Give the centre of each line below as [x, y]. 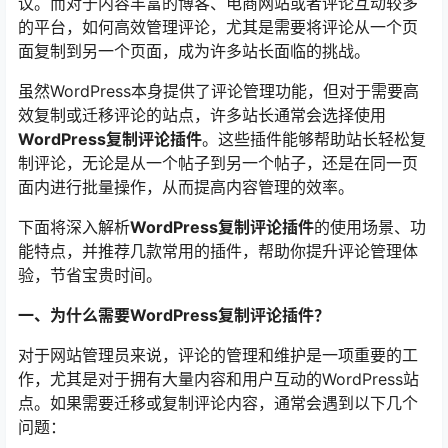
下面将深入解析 [74, 227]
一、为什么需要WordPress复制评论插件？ [174, 315]
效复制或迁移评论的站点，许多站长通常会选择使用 [202, 115]
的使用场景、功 [370, 227]
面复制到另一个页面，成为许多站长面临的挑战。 [194, 51]
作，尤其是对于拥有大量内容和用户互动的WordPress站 [218, 379]
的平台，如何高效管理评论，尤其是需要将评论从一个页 [218, 27]
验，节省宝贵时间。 [90, 275]
